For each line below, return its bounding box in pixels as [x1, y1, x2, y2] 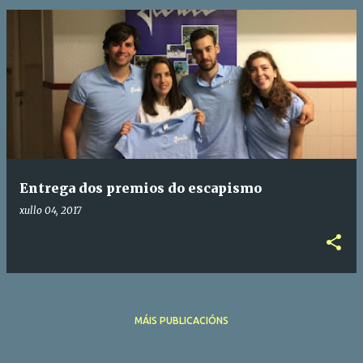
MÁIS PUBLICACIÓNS [135, 315, 228, 327]
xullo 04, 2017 [19, 204, 81, 217]
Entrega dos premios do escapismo [19, 180, 262, 197]
